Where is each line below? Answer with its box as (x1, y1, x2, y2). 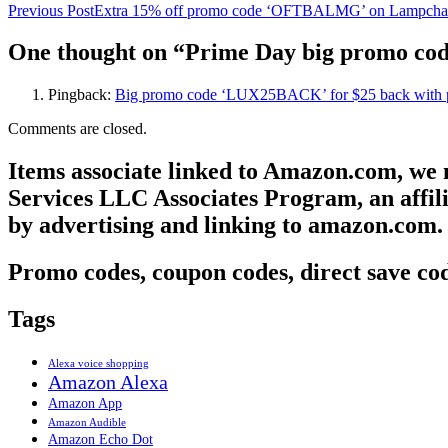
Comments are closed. (8, 120, 147, 138)
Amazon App (48, 395, 122, 411)
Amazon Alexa (48, 370, 168, 393)
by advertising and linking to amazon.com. (8, 212, 443, 239)
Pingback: (48, 86, 115, 104)
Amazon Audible (48, 416, 126, 428)
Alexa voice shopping (48, 357, 149, 369)
